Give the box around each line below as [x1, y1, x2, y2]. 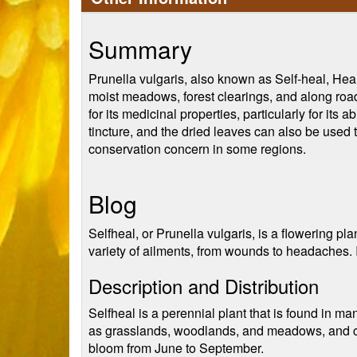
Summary [88, 32, 192, 66]
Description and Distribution [88, 272, 319, 300]
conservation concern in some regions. [88, 139, 306, 158]
